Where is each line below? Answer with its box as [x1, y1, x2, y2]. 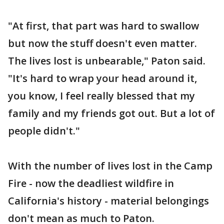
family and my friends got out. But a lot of [8, 106, 215, 120]
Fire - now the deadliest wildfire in [8, 176, 174, 190]
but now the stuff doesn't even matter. [8, 36, 197, 50]
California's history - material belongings [8, 194, 209, 207]
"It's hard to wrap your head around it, [8, 71, 197, 85]
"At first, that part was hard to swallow [8, 19, 199, 32]
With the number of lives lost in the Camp [8, 159, 212, 172]
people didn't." [8, 124, 80, 137]
